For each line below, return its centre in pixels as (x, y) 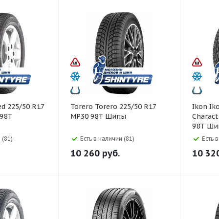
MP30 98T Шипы (98, 116)
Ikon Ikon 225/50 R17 (201, 107)
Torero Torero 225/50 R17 (83, 107)
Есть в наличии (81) (107, 139)
